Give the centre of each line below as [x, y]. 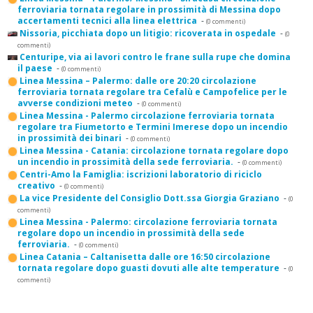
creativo [36, 186]
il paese [35, 68]
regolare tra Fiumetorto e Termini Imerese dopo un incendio [153, 127]
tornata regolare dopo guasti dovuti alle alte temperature [148, 268]
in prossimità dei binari [70, 138]
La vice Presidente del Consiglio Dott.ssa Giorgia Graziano [150, 198]
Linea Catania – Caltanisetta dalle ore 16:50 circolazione [145, 257]
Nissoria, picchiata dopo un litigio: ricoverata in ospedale [148, 34]
